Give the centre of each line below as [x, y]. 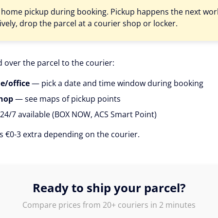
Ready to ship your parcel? [109, 188]
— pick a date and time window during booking [117, 83]
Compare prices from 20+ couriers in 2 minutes [109, 205]
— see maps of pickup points [67, 99]
